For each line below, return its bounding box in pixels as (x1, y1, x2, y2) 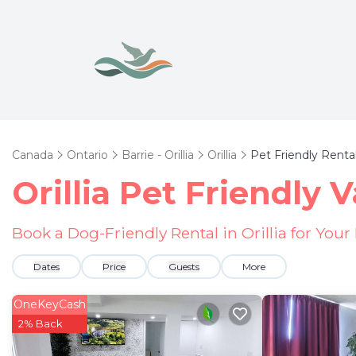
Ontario (67, 148, 108, 162)
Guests (168, 261, 199, 273)
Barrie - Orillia (122, 148, 194, 162)
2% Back (18, 317, 63, 330)
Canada (12, 148, 53, 162)
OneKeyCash (14, 297, 86, 311)
